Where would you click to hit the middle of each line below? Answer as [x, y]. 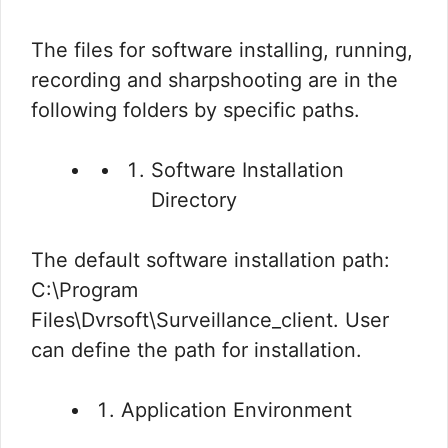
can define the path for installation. [196, 350]
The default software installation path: [210, 260]
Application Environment [236, 410]
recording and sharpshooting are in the [214, 80]
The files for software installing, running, [222, 50]
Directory [194, 200]
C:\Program [84, 290]
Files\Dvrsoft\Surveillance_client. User [210, 320]
